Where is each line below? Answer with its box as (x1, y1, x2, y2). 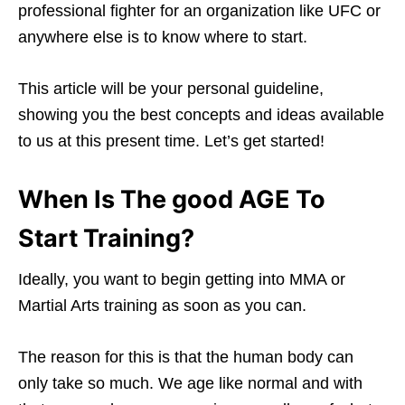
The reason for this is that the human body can (18, 347, 353, 366)
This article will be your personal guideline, (18, 79, 324, 98)
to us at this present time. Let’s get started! (18, 131, 325, 150)
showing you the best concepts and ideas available (18, 105, 384, 124)
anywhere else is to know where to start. (18, 27, 307, 46)
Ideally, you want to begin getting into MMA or (18, 269, 345, 288)
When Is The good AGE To (18, 184, 325, 214)
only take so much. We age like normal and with (18, 373, 363, 392)
